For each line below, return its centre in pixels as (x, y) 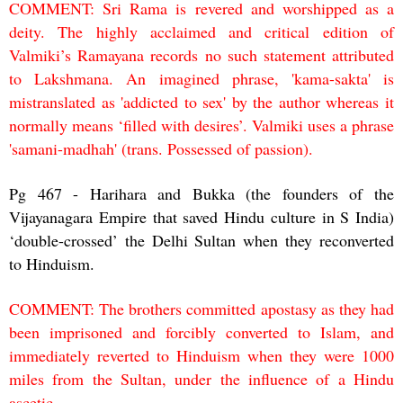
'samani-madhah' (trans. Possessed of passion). (161, 148)
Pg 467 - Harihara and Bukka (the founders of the (201, 193)
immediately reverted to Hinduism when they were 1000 (201, 355)
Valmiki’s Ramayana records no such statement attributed (201, 54)
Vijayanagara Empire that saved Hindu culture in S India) (201, 216)
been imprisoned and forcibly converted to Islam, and (201, 331)
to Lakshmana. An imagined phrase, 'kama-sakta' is (201, 78)
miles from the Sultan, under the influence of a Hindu (201, 378)
